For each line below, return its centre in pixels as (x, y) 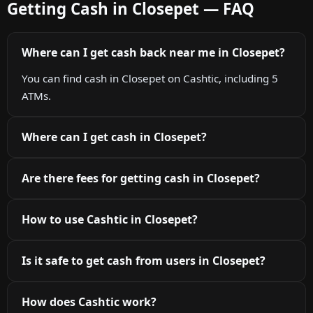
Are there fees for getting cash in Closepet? (141, 179)
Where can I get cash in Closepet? (114, 137)
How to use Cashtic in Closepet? (110, 220)
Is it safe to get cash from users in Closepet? (144, 261)
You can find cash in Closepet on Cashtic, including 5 (150, 79)
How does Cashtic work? (89, 302)
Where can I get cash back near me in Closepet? (153, 53)
